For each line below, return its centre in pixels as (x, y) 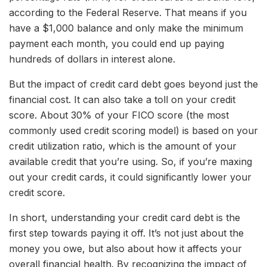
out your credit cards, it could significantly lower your (130, 177)
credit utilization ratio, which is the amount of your (123, 146)
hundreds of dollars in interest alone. (92, 59)
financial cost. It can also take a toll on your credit (122, 99)
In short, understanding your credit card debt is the (125, 217)
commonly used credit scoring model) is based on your (133, 130)
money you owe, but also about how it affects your (125, 248)
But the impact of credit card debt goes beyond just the (133, 84)
